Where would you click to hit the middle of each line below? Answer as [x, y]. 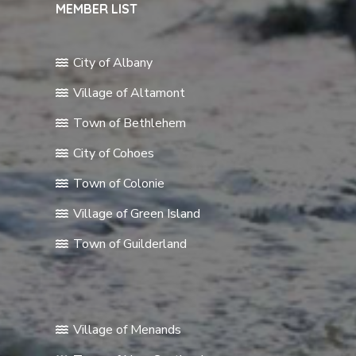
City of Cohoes [114, 153]
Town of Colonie [119, 184]
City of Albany [113, 63]
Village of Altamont [130, 93]
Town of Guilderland [130, 244]
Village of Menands [128, 330]
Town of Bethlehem [130, 123]
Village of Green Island [137, 214]
